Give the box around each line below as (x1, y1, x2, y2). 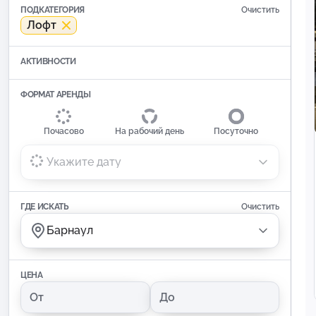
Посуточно (214, 126, 259, 137)
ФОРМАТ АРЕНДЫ (20, 90, 91, 100)
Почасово (43, 126, 84, 137)
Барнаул (47, 224, 93, 238)
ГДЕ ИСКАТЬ (20, 202, 69, 212)
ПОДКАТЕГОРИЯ (20, 5, 85, 16)
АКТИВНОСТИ (20, 56, 76, 67)
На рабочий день (115, 126, 185, 137)
